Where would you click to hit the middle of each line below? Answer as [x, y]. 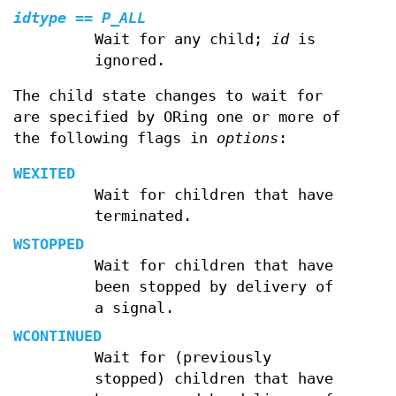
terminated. [143, 216]
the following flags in [115, 138]
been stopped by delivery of [213, 286]
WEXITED [44, 173]
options [247, 138]
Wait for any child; [183, 39]
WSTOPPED [49, 244]
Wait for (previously [183, 357]
